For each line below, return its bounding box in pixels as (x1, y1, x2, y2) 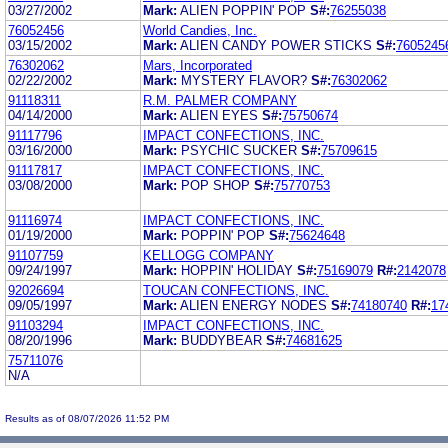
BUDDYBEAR (181, 332, 266, 348)
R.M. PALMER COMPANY (143, 92, 297, 108)
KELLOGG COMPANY (143, 247, 274, 263)
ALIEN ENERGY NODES (180, 297, 331, 313)
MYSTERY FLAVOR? (181, 72, 311, 88)
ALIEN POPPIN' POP (180, 2, 310, 18)
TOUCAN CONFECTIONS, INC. (143, 282, 329, 298)
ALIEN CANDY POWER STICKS (180, 37, 376, 53)
